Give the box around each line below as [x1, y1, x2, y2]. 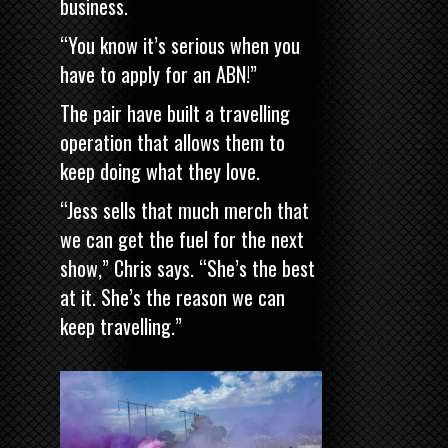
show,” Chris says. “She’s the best [60, 253, 315, 284]
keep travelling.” [60, 311, 182, 342]
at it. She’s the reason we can [60, 282, 285, 313]
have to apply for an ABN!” [60, 59, 257, 90]
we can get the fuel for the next [60, 224, 304, 255]
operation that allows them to [60, 127, 285, 158]
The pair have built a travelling [60, 98, 290, 129]
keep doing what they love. [60, 156, 260, 187]
